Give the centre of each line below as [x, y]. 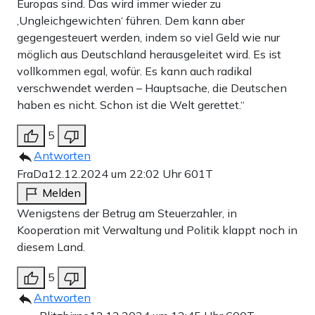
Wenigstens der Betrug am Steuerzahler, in [127, 213]
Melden [62, 193]
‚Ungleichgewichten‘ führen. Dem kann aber [131, 21]
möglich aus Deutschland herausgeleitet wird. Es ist [149, 54]
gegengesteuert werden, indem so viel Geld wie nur [148, 38]
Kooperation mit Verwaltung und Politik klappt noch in [157, 230]
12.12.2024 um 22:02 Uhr [116, 174]
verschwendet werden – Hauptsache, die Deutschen [152, 88]
